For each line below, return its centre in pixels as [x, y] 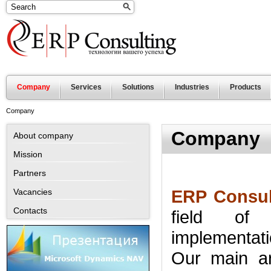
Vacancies [33, 192]
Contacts [30, 211]
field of [210, 217]
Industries [192, 87]
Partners [30, 173]
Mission [28, 154]
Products [246, 87]
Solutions [138, 87]
